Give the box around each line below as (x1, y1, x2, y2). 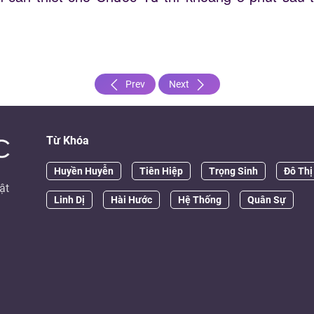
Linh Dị (53, 193, 85, 205)
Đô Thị (283, 165, 313, 177)
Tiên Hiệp (139, 165, 183, 177)
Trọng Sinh (208, 165, 258, 177)
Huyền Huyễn (53, 165, 114, 177)
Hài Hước (110, 193, 152, 205)
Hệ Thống (177, 193, 221, 205)
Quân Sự (247, 193, 286, 205)
